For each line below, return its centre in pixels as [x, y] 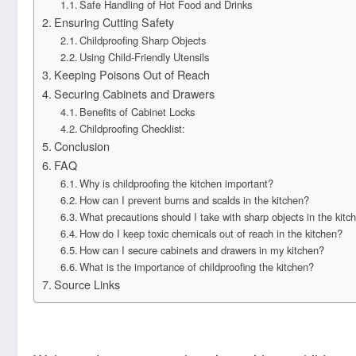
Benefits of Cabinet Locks [137, 112]
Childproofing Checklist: [133, 128]
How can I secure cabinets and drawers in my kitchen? [202, 250]
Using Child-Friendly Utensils [145, 57]
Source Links [87, 284]
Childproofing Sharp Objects [143, 40]
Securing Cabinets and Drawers [134, 93]
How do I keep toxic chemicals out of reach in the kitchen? [211, 233]
